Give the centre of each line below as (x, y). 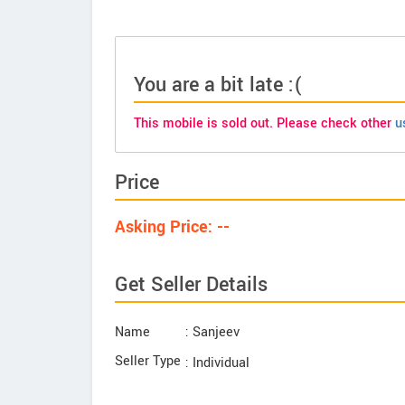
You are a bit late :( (218, 85)
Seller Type (148, 361)
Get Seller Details (191, 285)
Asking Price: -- (172, 227)
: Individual (217, 363)
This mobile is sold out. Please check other (264, 123)
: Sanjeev (212, 332)
